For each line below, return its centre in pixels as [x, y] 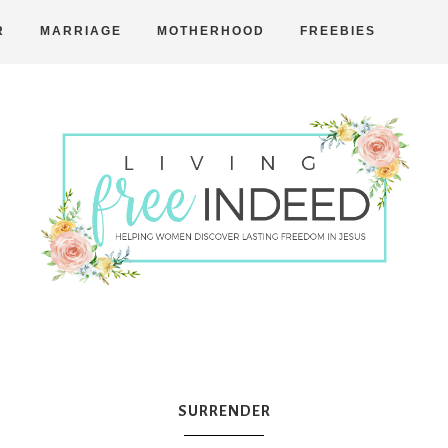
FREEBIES [338, 31]
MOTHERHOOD [211, 31]
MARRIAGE [81, 31]
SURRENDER [224, 410]
